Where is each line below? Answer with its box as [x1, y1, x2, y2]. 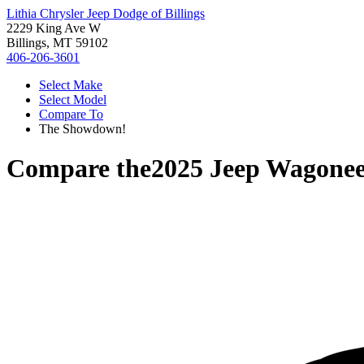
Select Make [39, 78, 102, 92]
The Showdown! [39, 122, 126, 136]
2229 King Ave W [6, 21, 101, 35]
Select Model [39, 93, 106, 106]
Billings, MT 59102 [6, 36, 108, 50]
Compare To [39, 107, 103, 121]
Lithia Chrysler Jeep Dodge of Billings [6, 6, 205, 20]
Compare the [6, 154, 151, 184]
